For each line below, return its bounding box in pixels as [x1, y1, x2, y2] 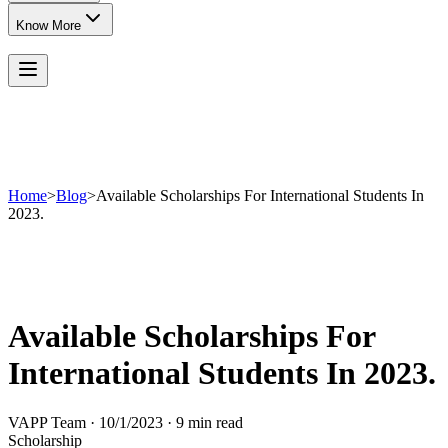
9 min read [176, 413, 243, 431]
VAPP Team [8, 413, 86, 431]
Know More [16, 18, 81, 33]
